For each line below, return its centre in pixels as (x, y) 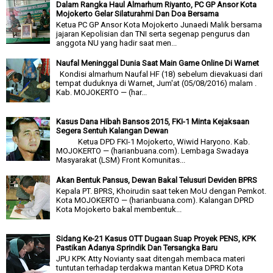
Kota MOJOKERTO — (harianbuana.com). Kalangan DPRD (155, 200)
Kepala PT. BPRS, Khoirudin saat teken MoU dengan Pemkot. (161, 191)
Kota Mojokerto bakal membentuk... (119, 209)
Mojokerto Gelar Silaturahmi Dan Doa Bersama (138, 14)
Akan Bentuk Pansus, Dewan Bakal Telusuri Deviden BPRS (157, 180)
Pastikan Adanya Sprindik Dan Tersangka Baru (137, 248)
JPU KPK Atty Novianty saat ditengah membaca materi (151, 258)
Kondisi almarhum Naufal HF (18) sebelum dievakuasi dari (160, 74)
